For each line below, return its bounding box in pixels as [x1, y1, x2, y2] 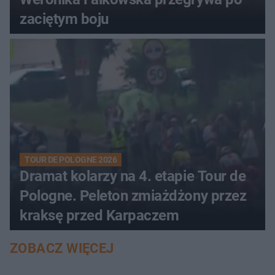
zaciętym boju [20, 10, 109, 28]
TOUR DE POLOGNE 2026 [25, 155, 117, 165]
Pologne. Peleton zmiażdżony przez [20, 187, 247, 205]
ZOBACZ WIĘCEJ [10, 241, 114, 257]
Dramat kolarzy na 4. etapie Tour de [20, 168, 246, 185]
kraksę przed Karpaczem [20, 207, 179, 225]
